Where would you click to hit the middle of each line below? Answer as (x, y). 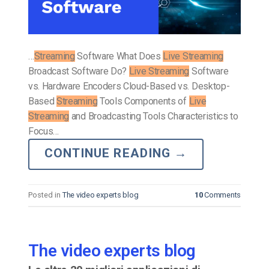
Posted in (45, 195)
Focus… (44, 131)
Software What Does (119, 56)
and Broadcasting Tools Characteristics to (154, 116)
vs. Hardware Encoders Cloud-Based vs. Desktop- (129, 86)
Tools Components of (143, 101)
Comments (222, 195)
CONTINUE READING (109, 153)
